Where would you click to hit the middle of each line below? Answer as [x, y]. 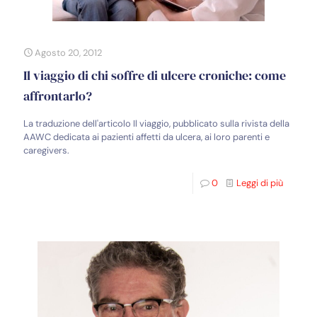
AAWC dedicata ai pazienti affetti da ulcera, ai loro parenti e [146, 137]
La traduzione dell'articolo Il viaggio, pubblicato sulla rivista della [156, 123]
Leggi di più [260, 183]
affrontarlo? [58, 96]
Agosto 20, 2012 [68, 53]
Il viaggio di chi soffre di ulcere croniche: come [155, 75]
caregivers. [46, 150]
